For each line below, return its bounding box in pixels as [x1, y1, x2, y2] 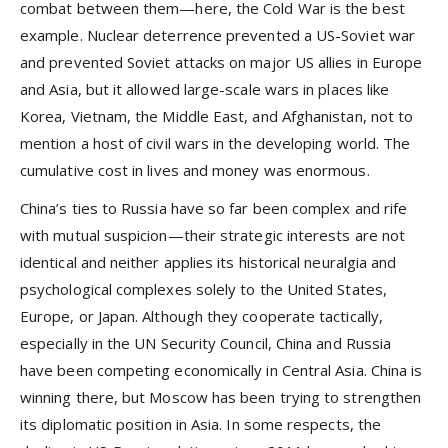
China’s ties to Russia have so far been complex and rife [20, 198, 408, 219]
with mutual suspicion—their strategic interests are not [20, 225, 406, 246]
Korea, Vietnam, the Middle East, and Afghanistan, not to [20, 106, 414, 127]
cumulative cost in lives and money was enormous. [20, 160, 370, 181]
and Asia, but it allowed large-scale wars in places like [20, 79, 390, 100]
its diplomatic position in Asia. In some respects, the [20, 414, 382, 435]
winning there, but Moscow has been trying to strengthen [20, 387, 422, 408]
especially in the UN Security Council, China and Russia [20, 333, 392, 354]
